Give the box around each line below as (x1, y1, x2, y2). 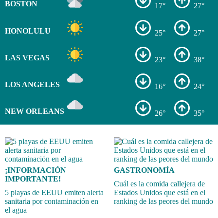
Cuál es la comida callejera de (114, 179, 205, 188)
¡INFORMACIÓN (5, 165, 66, 174)
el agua (5, 205, 27, 214)
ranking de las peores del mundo (114, 197, 213, 205)
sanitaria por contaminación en (5, 197, 98, 205)
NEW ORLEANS (4, 107, 64, 116)
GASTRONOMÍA (114, 165, 175, 174)
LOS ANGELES (4, 80, 60, 89)
